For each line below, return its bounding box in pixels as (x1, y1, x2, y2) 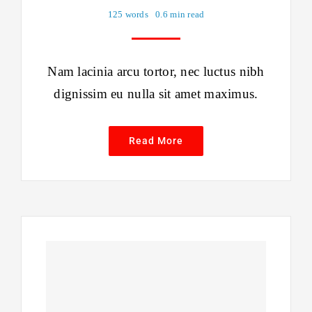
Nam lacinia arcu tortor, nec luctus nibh (47, 64, 265, 79)
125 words (107, 9, 149, 20)
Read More (129, 135, 183, 147)
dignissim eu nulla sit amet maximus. (54, 86, 258, 102)
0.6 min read (155, 9, 205, 20)
